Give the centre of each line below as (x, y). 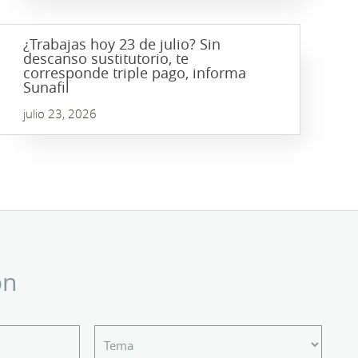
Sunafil (46, 87)
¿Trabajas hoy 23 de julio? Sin (122, 44)
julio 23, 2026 (60, 113)
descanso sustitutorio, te (106, 58)
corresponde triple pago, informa (135, 73)
